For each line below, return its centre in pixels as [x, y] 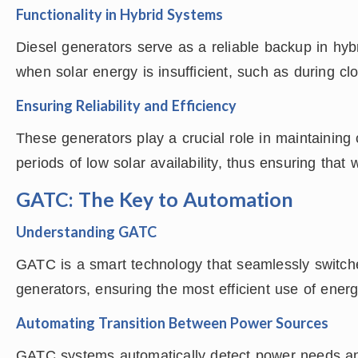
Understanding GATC [86, 232]
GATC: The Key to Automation [155, 199]
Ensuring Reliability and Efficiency [126, 105]
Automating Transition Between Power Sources [172, 323]
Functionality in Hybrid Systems [119, 14]
